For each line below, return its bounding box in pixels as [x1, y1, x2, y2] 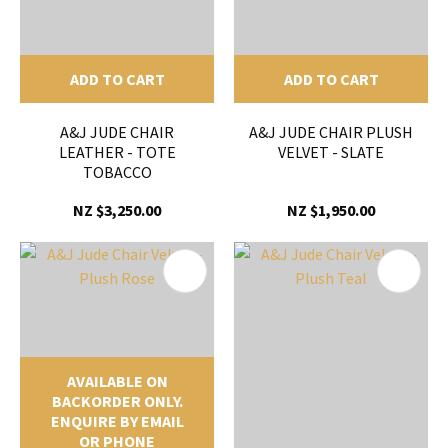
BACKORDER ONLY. [51, 391, 183, 412]
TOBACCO [82, 162, 152, 183]
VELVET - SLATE [278, 142, 384, 163]
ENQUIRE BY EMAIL [50, 411, 184, 432]
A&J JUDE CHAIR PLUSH [249, 122, 413, 143]
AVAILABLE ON [66, 371, 168, 392]
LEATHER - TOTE [58, 142, 176, 163]
